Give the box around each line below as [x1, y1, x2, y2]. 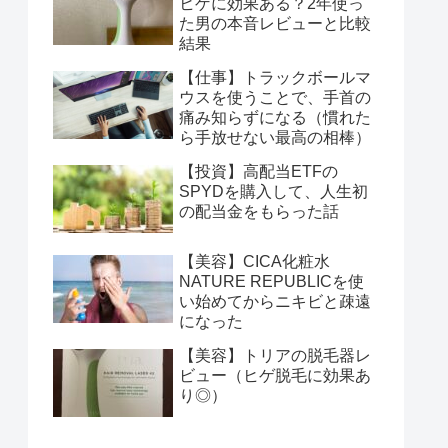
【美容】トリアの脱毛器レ [179, 347, 371, 365]
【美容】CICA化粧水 [179, 253, 330, 271]
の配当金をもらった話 [179, 203, 339, 221]
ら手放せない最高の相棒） [179, 129, 371, 147]
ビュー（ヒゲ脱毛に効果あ [179, 367, 371, 385]
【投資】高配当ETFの [179, 163, 338, 181]
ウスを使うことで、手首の [179, 89, 371, 107]
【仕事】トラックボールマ [179, 69, 371, 87]
